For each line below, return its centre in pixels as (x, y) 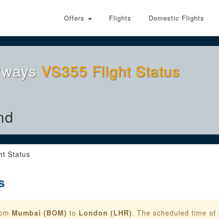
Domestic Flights (176, 18)
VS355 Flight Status (110, 70)
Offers (76, 18)
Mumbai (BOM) (39, 213)
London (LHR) (105, 213)
